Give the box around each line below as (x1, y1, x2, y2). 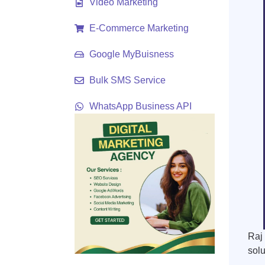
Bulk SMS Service (89, 75, 166, 85)
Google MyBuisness (89, 49, 174, 59)
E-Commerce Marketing (89, 23, 189, 33)
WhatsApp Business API (89, 101, 192, 111)
